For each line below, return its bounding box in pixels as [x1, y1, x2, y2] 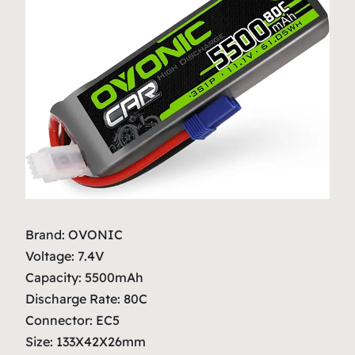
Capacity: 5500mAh [25, 269, 143, 285]
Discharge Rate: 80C [25, 290, 147, 307]
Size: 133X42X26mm [25, 333, 146, 349]
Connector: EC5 [25, 311, 120, 328]
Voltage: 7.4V [25, 247, 104, 264]
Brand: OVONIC [25, 226, 123, 242]
